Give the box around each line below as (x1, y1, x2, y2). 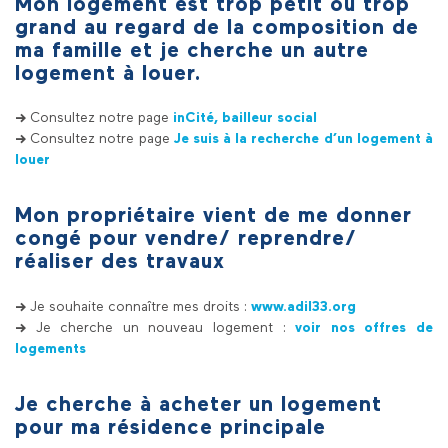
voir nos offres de (295, 321, 434, 335)
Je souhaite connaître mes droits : (30, 300, 251, 314)
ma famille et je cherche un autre (15, 40, 369, 62)
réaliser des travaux (15, 252, 225, 274)
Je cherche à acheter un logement (15, 395, 382, 416)
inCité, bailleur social (173, 111, 317, 126)
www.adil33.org (251, 300, 356, 314)
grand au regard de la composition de (15, 17, 419, 39)
